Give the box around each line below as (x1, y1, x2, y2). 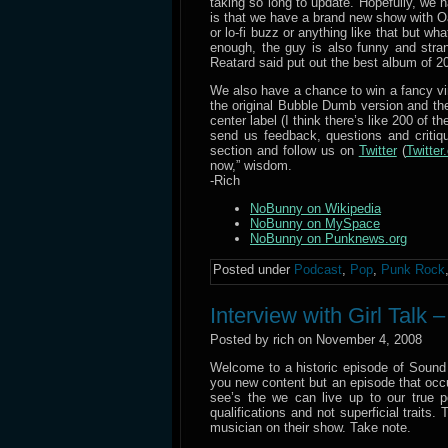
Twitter (358, 143, 397, 158)
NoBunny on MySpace (250, 216, 380, 231)
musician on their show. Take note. (210, 420, 411, 435)
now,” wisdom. (210, 158, 292, 173)
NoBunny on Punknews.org (250, 231, 407, 246)
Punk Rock (381, 262, 445, 277)
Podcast (294, 262, 342, 277)
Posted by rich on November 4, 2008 (210, 332, 422, 347)
